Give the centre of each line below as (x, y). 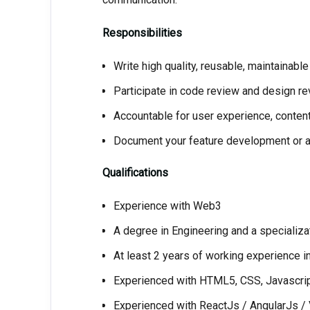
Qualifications (135, 173)
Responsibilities (142, 33)
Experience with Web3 (167, 206)
